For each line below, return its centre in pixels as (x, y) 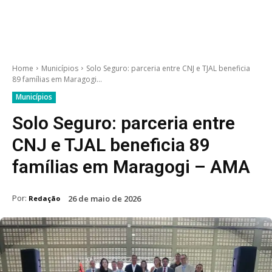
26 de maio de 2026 (104, 198)
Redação (44, 198)
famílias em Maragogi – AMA (131, 166)
